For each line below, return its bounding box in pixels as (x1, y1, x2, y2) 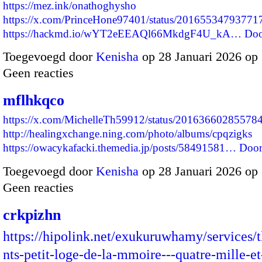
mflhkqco (3, 92, 64, 109)
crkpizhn (3, 206, 61, 223)
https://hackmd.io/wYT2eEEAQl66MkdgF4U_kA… (3, 27, 242, 40)
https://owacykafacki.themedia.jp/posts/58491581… (3, 142, 236, 154)
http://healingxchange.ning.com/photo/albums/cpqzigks (3, 127, 252, 140)
